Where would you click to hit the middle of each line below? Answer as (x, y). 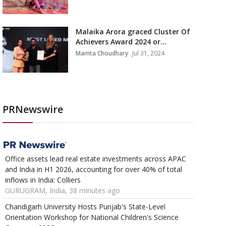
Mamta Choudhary (102, 53)
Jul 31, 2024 (148, 53)
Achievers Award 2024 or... (121, 42)
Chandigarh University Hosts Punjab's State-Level (85, 207)
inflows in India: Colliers (43, 180)
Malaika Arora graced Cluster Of (133, 32)
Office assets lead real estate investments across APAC (95, 159)
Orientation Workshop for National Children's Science (92, 217)
